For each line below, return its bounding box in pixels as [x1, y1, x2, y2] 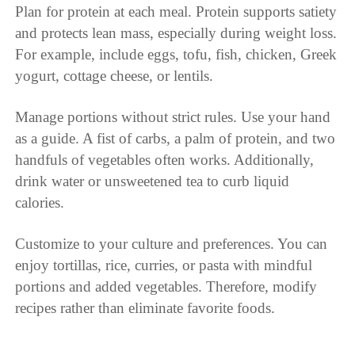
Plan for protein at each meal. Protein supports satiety [15, 2, 338, 20]
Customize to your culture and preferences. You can [15, 235, 328, 252]
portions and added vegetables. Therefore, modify [15, 277, 318, 295]
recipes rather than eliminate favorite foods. [15, 299, 276, 316]
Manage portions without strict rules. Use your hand [15, 108, 331, 125]
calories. [15, 193, 65, 211]
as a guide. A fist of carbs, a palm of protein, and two [15, 129, 336, 147]
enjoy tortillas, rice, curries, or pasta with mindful [15, 256, 313, 273]
